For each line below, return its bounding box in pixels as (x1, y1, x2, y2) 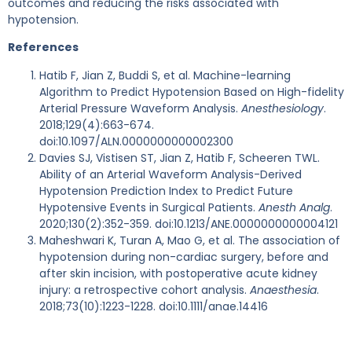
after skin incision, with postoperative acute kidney (39, 265, 317, 281)
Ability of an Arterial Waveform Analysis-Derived (39, 166, 302, 182)
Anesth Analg (258, 199, 330, 215)
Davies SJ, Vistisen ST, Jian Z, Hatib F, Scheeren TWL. (39, 149, 320, 166)
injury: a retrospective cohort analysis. (39, 281, 250, 298)
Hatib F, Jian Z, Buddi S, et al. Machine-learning (39, 67, 291, 83)
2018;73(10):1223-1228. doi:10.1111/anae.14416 (39, 298, 268, 314)
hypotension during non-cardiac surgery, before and (39, 248, 328, 265)
